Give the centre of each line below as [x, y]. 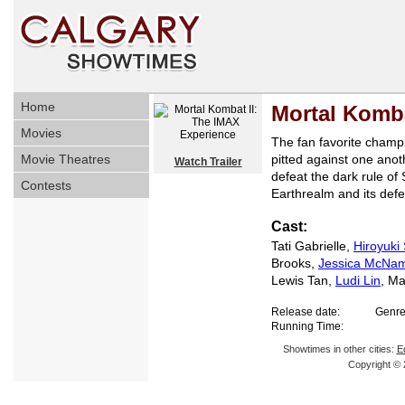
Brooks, [295, 263]
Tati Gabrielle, [312, 246]
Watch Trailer [208, 162]
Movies [41, 133]
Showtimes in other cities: [339, 349]
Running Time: [307, 326]
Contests [46, 185]
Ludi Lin [358, 280]
